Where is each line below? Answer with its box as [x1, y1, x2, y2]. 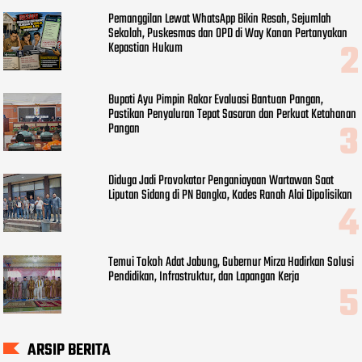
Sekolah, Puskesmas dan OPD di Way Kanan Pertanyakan [108, 23, 348, 44]
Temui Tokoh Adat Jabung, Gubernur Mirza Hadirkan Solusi [108, 251, 355, 273]
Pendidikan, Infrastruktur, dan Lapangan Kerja [108, 266, 300, 288]
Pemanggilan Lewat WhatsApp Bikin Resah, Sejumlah [108, 8, 332, 30]
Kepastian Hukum [108, 37, 183, 59]
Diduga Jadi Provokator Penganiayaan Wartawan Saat [108, 170, 335, 192]
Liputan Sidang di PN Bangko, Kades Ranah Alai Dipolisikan [108, 185, 353, 207]
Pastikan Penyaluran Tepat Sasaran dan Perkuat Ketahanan [108, 104, 357, 126]
